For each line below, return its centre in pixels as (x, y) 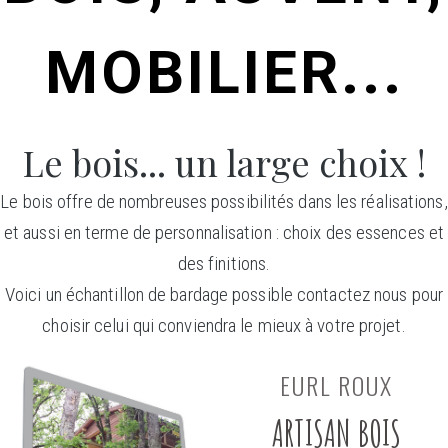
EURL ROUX (336, 384)
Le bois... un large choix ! (224, 161)
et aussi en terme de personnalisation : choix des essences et (224, 232)
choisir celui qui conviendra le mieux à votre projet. (224, 325)
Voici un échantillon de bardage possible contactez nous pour (223, 294)
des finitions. (224, 263)
